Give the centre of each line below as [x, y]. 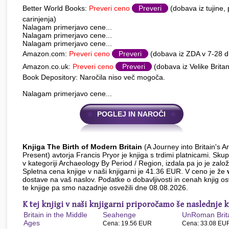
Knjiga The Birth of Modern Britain [82, 147]
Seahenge [119, 215]
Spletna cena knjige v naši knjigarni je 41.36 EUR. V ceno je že [125, 171]
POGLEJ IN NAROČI [131, 114]
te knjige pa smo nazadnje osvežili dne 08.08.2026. [105, 188]
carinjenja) [39, 19]
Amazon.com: [46, 54]
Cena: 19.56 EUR [127, 223]
